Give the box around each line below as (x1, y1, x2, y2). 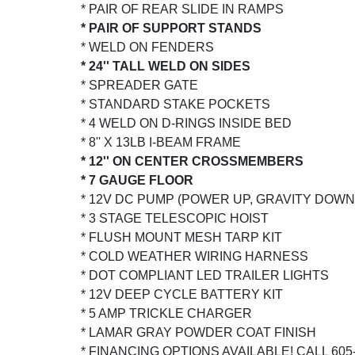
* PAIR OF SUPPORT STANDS (81, 21, 261, 35)
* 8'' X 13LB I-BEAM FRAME (81, 135, 241, 149)
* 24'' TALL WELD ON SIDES (81, 59, 250, 73)
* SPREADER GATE (81, 78, 198, 92)
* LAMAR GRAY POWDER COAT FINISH (81, 325, 316, 339)
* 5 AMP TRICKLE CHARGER (81, 306, 252, 320)
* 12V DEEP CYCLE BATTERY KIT (81, 287, 283, 301)
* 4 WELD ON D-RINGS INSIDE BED (81, 116, 292, 130)
